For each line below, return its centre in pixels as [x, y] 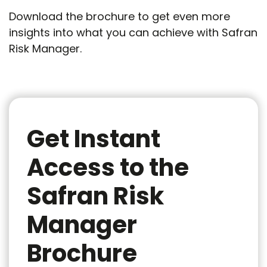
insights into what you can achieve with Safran [133, 32]
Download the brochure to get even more [119, 16]
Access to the [108, 167]
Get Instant [94, 139]
